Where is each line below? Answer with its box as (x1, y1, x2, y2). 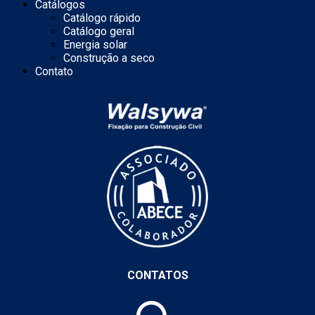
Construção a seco (63, 51, 155, 65)
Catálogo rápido (63, 11, 141, 25)
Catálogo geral (63, 25, 134, 39)
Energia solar (63, 38, 127, 52)
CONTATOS (127, 268, 188, 282)
